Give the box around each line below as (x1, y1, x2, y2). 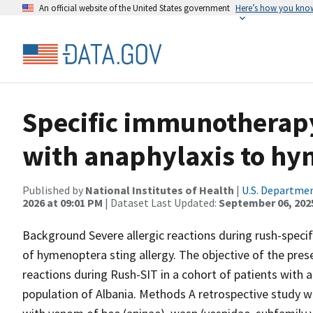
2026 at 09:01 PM (22, 196, 103, 210)
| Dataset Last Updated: (103, 196, 219, 210)
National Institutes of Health (85, 183, 234, 197)
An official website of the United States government (39, 2, 230, 13)
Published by (22, 183, 85, 197)
